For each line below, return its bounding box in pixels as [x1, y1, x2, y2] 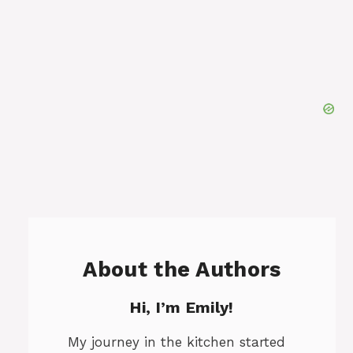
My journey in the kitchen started [68, 334, 285, 351]
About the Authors [83, 257, 281, 283]
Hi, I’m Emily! [130, 298, 234, 318]
